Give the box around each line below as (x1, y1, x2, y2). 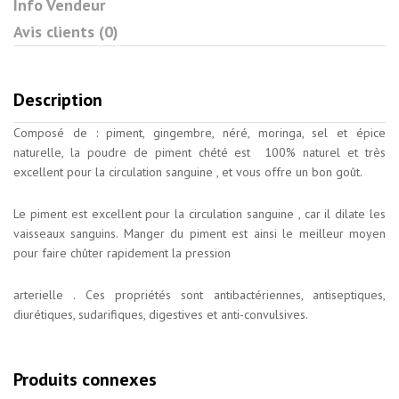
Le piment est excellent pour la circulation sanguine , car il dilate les (13, 206, 386, 222)
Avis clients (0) (13, 21, 118, 42)
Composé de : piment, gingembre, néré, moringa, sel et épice (13, 125, 386, 141)
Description (13, 88, 102, 111)
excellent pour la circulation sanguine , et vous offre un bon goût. (13, 164, 362, 180)
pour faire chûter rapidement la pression (13, 245, 234, 261)
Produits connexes (13, 368, 157, 391)
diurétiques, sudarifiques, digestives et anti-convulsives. (13, 306, 308, 322)
